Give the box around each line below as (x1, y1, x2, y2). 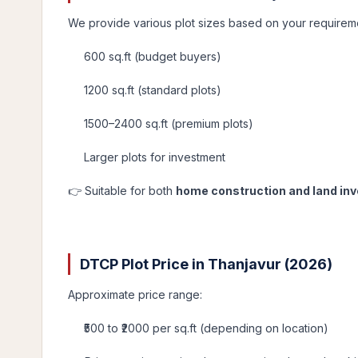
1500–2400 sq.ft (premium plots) (84, 117, 253, 130)
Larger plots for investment (84, 150, 225, 164)
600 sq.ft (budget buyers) (84, 50, 221, 63)
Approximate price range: (68, 288, 202, 301)
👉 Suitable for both (68, 184, 176, 197)
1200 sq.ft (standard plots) (84, 83, 221, 97)
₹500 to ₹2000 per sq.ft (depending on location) (84, 321, 328, 335)
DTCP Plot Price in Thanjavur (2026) (80, 256, 332, 272)
